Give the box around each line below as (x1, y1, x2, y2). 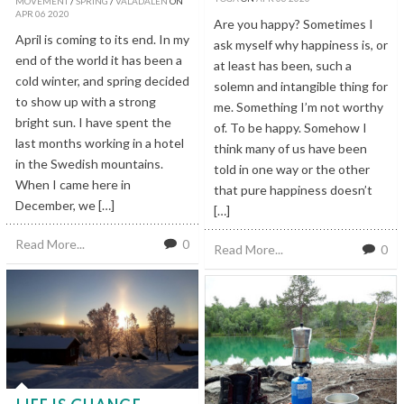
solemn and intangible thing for (214, 78, 388, 94)
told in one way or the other (214, 161, 370, 177)
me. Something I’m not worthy (214, 98, 383, 115)
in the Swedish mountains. (15, 155, 163, 171)
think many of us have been (214, 140, 367, 156)
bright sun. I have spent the (15, 114, 171, 130)
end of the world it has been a (15, 51, 182, 68)
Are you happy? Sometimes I (214, 15, 373, 32)
